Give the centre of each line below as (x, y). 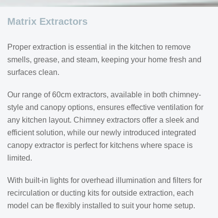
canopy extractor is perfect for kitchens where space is (100, 145)
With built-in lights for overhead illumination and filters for (105, 180)
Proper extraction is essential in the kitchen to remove (99, 47)
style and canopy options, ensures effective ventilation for (105, 107)
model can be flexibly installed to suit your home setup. (101, 206)
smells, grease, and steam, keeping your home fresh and (104, 60)
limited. (20, 158)
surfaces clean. (33, 72)
